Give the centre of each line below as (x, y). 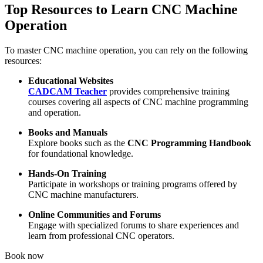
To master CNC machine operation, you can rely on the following (126, 50)
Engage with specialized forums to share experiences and (134, 225)
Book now (24, 255)
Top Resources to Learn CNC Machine (121, 9)
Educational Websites (71, 80)
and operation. (55, 112)
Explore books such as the (78, 143)
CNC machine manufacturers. (83, 194)
